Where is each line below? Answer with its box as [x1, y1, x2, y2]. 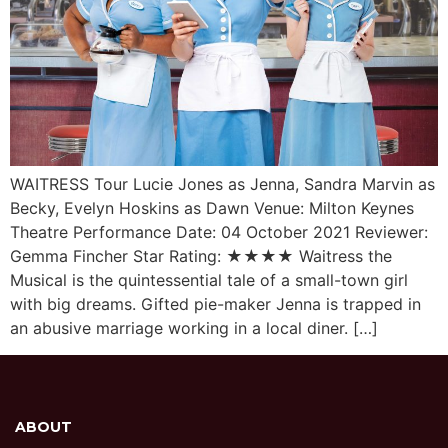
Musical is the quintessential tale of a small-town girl [10, 270, 408, 291]
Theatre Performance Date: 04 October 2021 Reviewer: [10, 222, 428, 243]
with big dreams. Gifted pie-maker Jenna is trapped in [10, 294, 421, 315]
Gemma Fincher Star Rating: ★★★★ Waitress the [10, 246, 392, 267]
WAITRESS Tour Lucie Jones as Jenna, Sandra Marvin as [10, 174, 435, 195]
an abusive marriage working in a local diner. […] [10, 318, 378, 339]
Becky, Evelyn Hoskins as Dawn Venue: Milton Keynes [10, 198, 414, 219]
